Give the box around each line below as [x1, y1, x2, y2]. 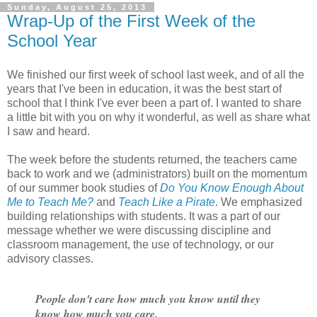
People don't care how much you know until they [35, 290, 260, 306]
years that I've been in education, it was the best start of [7, 82, 282, 95]
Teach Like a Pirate [118, 195, 215, 208]
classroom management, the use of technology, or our [7, 238, 274, 250]
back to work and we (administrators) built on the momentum [7, 167, 307, 180]
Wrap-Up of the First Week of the [7, 11, 255, 31]
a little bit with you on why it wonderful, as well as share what [7, 110, 310, 123]
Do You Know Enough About [160, 181, 304, 194]
